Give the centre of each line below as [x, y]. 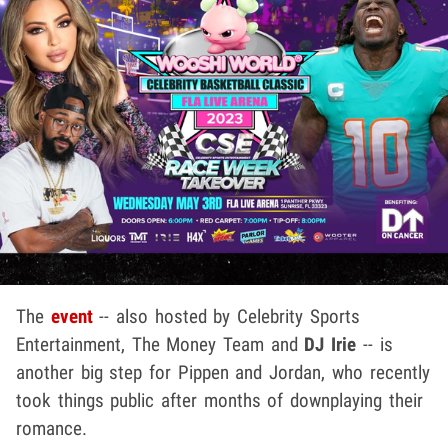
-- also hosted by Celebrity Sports [226, 316]
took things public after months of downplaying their [219, 400]
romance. [51, 428]
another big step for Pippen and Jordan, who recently [223, 372]
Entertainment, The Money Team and [160, 344]
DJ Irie [330, 344]
